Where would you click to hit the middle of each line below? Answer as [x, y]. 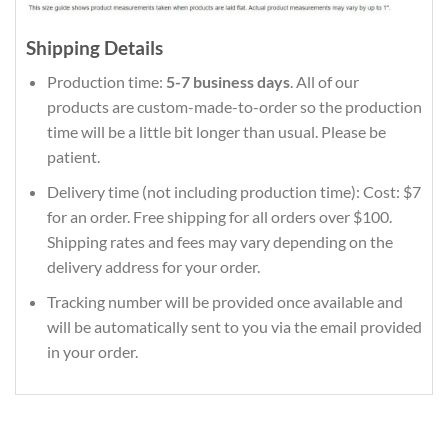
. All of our [324, 82]
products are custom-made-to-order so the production [234, 107]
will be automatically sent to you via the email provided [234, 326]
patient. [73, 157]
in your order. [92, 351]
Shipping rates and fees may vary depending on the [219, 242]
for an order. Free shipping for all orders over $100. [219, 217]
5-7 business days [227, 82]
